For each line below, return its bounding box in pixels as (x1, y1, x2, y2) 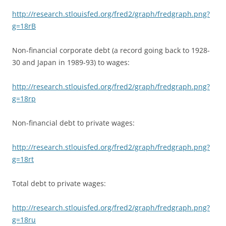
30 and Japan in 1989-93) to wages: (12, 57, 130, 67)
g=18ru (12, 214, 36, 224)
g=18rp (12, 93, 36, 103)
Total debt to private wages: (12, 178, 106, 188)
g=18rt (12, 154, 34, 164)
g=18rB (12, 21, 36, 31)
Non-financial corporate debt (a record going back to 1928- (12, 45, 210, 55)
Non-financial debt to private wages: (12, 118, 135, 128)
